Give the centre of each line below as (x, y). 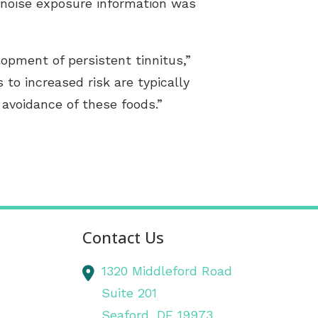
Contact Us (124, 238)
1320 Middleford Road (167, 271)
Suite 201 (130, 293)
